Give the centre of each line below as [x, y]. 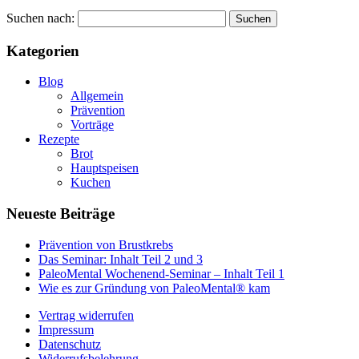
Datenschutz [70, 344]
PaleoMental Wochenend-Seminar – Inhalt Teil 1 [161, 273]
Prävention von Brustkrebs [106, 244]
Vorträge [92, 125]
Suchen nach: [40, 18]
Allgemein [97, 96]
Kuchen [91, 183]
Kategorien [43, 50]
